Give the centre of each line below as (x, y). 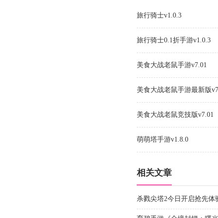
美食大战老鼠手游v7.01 (172, 65)
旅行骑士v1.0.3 (159, 15)
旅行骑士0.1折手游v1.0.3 (174, 40)
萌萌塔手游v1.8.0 (163, 139)
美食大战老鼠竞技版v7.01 (175, 115)
